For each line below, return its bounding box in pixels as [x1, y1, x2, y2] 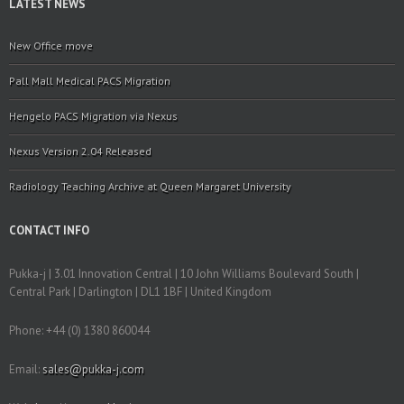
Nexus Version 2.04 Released [9, 144, 151, 158]
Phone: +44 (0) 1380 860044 [9, 323, 150, 338]
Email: [9, 362, 42, 377]
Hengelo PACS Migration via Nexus [9, 109, 178, 123]
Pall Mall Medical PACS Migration [9, 74, 170, 87]
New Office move [9, 39, 93, 52]
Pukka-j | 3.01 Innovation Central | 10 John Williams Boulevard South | [9, 266, 359, 281]
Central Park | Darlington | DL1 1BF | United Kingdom [9, 284, 271, 299]
